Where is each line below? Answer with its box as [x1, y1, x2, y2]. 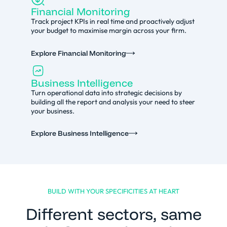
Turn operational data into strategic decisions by [30, 88, 182, 97]
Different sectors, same [25, 203, 202, 224]
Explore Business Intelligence [30, 129, 129, 138]
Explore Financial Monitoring [30, 48, 126, 58]
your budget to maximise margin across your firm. [30, 26, 186, 35]
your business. [30, 106, 74, 116]
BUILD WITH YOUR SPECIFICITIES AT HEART [48, 186, 179, 195]
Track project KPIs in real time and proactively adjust [30, 17, 195, 26]
